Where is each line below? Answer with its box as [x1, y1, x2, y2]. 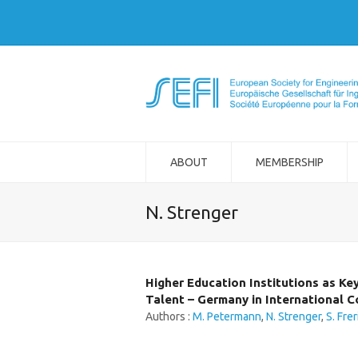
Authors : [145, 310, 193, 323]
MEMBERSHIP [255, 156, 324, 169]
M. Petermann [193, 310, 261, 323]
